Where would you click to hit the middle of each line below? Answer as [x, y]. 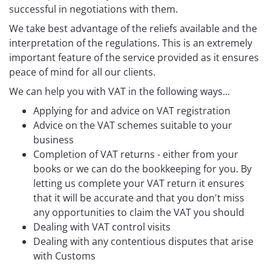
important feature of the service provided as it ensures [134, 58]
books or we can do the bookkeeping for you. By [142, 169]
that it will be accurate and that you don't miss [139, 198]
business [54, 140]
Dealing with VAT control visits [102, 227]
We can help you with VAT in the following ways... [119, 92]
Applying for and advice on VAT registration [132, 111]
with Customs [64, 256]
